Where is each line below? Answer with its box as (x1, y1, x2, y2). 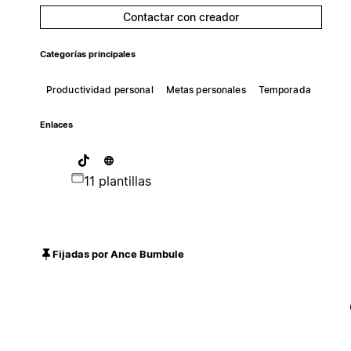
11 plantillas (83, 172, 151, 189)
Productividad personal (45, 83, 154, 96)
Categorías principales (39, 49, 136, 60)
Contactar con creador (122, 9, 239, 24)
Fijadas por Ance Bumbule (52, 248, 184, 261)
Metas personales (165, 83, 246, 96)
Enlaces (39, 119, 73, 130)
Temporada (258, 83, 311, 96)
